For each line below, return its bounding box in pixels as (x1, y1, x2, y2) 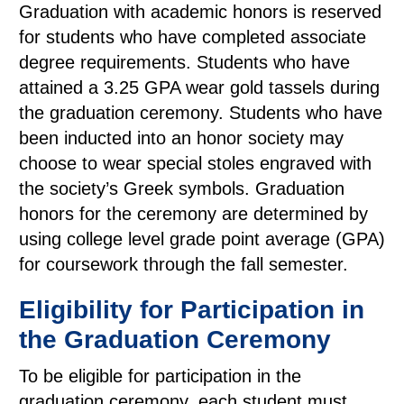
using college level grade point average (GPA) (19, 229, 385, 249)
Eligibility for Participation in (19, 296, 364, 324)
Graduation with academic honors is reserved (19, 2, 381, 22)
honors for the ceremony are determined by (19, 204, 368, 224)
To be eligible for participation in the (19, 366, 301, 386)
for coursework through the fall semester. (19, 254, 348, 274)
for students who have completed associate (19, 27, 366, 47)
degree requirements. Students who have (19, 52, 350, 72)
